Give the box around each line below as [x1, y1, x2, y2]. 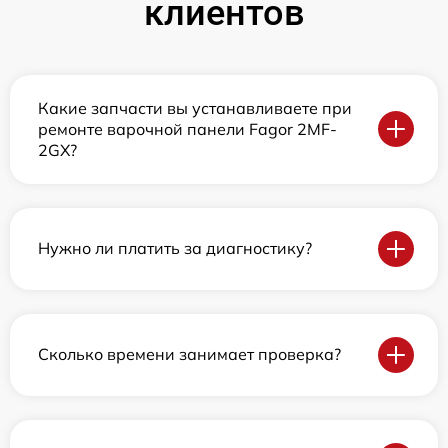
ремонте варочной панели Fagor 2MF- [38, 118, 337, 139]
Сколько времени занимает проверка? [38, 344, 341, 365]
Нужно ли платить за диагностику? [38, 238, 312, 259]
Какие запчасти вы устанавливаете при [38, 97, 352, 118]
